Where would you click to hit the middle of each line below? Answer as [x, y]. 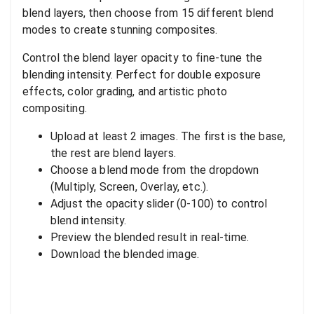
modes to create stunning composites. [120, 30]
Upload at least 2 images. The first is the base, [168, 137]
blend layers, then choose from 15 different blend [148, 13]
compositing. [55, 109]
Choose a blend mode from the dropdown [155, 170]
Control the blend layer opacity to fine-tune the [143, 58]
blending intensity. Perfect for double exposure [142, 75]
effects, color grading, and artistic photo [125, 92]
